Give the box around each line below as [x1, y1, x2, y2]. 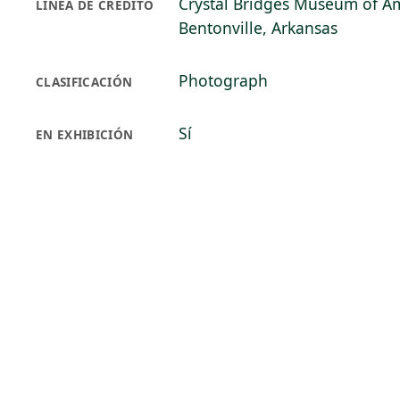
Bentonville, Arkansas [179, 17, 337, 38]
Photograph [179, 70, 268, 91]
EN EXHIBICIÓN [36, 127, 134, 143]
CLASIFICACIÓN [36, 74, 133, 90]
